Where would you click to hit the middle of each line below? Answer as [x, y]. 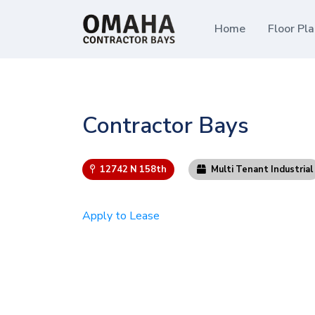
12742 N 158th [133, 169]
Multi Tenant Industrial [261, 169]
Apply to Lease [121, 216]
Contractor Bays [166, 126]
